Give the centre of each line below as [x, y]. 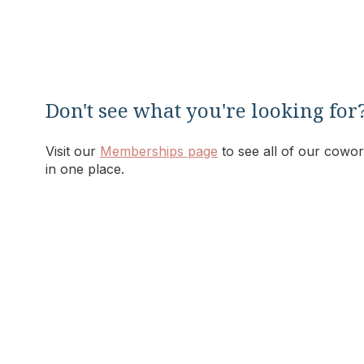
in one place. [85, 169]
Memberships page [159, 151]
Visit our [73, 151]
